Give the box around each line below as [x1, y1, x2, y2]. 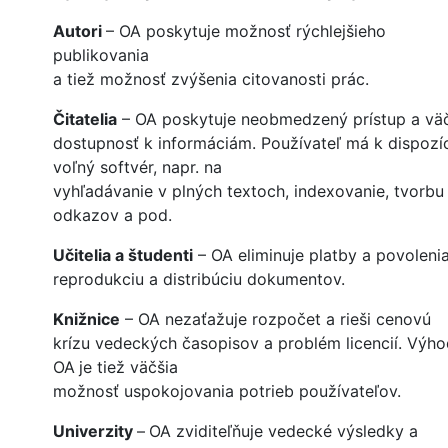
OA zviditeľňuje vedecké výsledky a [149, 421, 418, 442]
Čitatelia [53, 109, 117, 130]
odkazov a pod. [53, 205, 172, 226]
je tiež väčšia [79, 357, 178, 378]
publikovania [53, 45, 149, 66]
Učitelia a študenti [53, 245, 193, 266]
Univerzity [53, 421, 137, 442]
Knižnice [53, 309, 120, 330]
